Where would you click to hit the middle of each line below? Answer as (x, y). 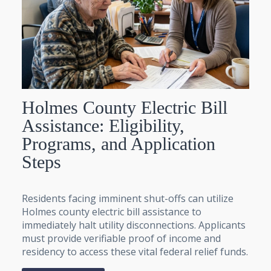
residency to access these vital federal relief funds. (135, 251)
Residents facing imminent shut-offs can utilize (128, 198)
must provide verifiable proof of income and (121, 238)
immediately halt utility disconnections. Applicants (134, 225)
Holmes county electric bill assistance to (112, 211)
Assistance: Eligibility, (103, 125)
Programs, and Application (119, 143)
